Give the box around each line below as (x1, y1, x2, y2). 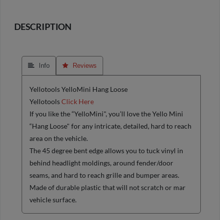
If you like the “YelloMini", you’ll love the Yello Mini (29, 110, 183, 118)
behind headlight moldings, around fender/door (29, 159, 173, 167)
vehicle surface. (29, 195, 77, 204)
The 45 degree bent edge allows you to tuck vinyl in (29, 146, 183, 155)
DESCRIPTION (14, 22, 72, 32)
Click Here (61, 97, 94, 106)
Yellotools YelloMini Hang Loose (29, 85, 128, 94)
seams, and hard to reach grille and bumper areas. (29, 171, 179, 180)
